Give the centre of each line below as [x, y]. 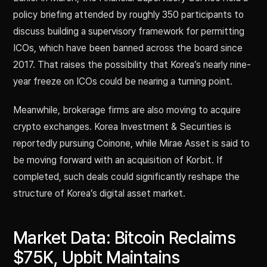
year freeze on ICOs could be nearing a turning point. [123, 82]
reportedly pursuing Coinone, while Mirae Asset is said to [131, 144]
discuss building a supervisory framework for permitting [129, 32]
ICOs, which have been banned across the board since [128, 48]
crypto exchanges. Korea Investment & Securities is [122, 127]
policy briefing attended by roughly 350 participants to [128, 15]
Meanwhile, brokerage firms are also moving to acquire [127, 110]
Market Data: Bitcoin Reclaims [125, 238]
